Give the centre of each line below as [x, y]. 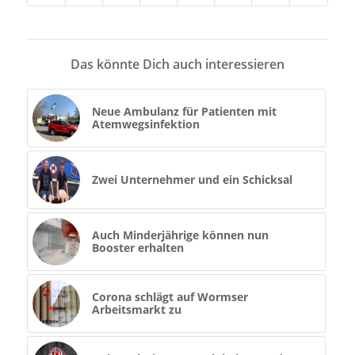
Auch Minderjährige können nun [180, 235]
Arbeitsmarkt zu [136, 310]
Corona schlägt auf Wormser [170, 297]
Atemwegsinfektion [145, 124]
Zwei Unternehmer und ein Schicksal [192, 180]
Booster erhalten [137, 248]
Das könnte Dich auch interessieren [177, 65]
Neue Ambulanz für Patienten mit [184, 112]
